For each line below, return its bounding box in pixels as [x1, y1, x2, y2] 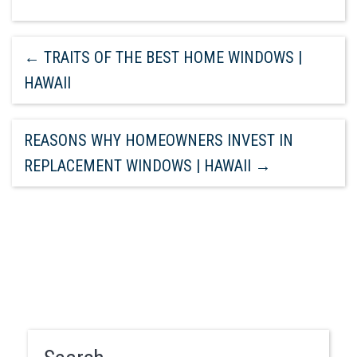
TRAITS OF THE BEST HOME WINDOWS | [40, 47, 302, 67]
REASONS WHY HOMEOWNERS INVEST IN [24, 130, 293, 150]
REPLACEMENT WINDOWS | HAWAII [24, 155, 255, 175]
